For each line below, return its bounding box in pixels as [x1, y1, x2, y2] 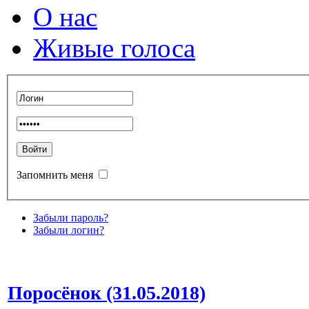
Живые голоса [33, 33, 195, 63]
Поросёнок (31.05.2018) [8, 281, 206, 303]
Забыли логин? [33, 223, 104, 236]
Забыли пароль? [33, 211, 108, 223]
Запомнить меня [17, 168, 93, 181]
